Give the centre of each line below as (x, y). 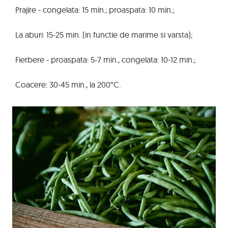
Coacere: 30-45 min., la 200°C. (68, 84)
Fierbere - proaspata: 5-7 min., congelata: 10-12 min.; (105, 60)
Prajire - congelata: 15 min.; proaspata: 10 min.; (95, 10)
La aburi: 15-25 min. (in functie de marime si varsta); (104, 35)
